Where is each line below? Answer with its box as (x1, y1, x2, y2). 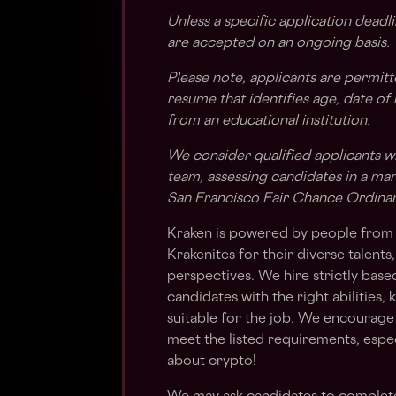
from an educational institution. (167, 115, 370, 128)
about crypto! (167, 355, 256, 369)
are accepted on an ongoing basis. (167, 37, 390, 50)
